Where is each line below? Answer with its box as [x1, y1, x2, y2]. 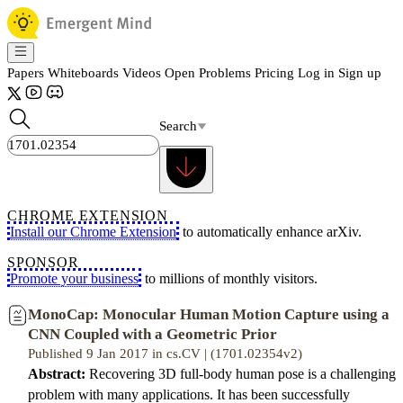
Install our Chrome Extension [10, 224, 176, 239]
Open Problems [165, 66, 251, 80]
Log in [298, 66, 335, 80]
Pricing [255, 66, 294, 80]
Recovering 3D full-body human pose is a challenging [85, 366, 396, 381]
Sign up [338, 66, 381, 80]
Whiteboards [48, 66, 119, 80]
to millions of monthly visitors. [141, 271, 318, 286]
